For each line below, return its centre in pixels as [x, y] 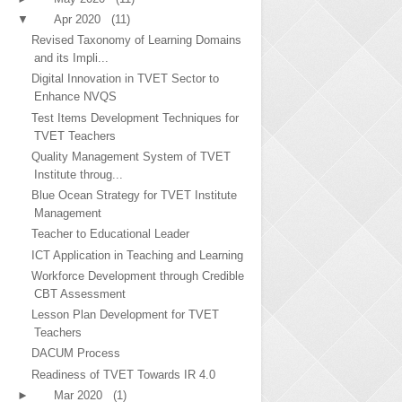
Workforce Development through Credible [138, 275]
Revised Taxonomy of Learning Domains [137, 40]
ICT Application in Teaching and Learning [138, 255]
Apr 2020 [79, 19]
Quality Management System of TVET [131, 156]
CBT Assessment [80, 293]
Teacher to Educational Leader [111, 234]
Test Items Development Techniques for [135, 118]
